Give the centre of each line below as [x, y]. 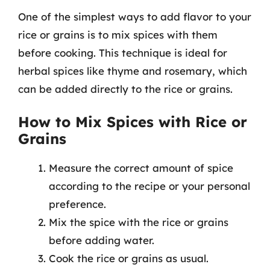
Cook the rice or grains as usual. [129, 258]
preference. [77, 204]
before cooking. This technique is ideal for [123, 52]
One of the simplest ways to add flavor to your [135, 16]
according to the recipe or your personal [149, 186]
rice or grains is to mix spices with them [118, 34]
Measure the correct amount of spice [141, 168]
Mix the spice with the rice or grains [139, 222]
